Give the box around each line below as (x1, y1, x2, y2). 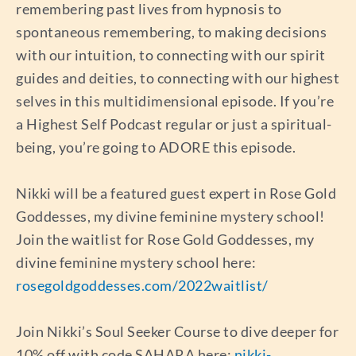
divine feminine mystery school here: (16, 253, 256, 272)
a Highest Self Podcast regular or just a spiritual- (16, 115, 332, 133)
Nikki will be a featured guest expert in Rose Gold (16, 184, 336, 203)
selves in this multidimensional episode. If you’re (16, 92, 334, 110)
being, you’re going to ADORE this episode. (16, 138, 296, 157)
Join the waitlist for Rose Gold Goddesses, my (16, 230, 315, 249)
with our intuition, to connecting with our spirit (16, 46, 326, 64)
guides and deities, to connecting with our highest (16, 69, 339, 87)
